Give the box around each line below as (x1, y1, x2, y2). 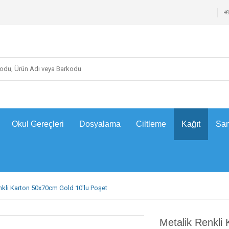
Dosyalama (79, 120, 121, 128)
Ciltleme (136, 120, 166, 128)
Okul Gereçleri (12, 120, 64, 128)
